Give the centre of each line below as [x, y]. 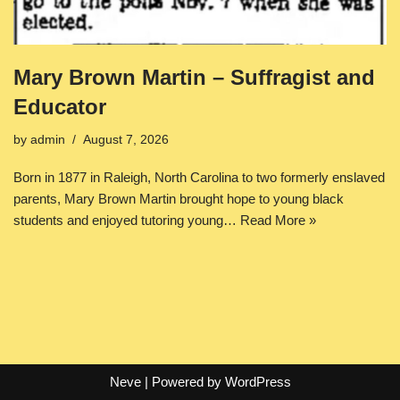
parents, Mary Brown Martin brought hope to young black [179, 198]
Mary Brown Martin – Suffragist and [194, 77]
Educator [60, 106]
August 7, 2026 [126, 139]
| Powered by [183, 382]
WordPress [258, 382]
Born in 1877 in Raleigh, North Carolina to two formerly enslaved [199, 177]
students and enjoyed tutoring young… [127, 220]
